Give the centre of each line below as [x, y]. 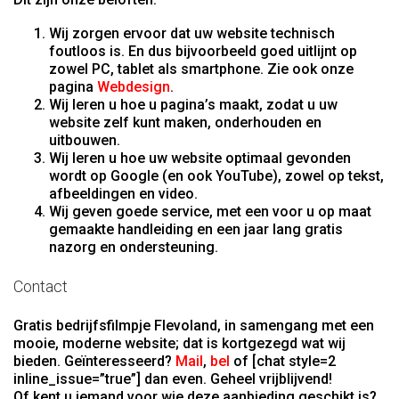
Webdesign [134, 86]
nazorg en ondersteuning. [134, 247]
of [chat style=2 [283, 361]
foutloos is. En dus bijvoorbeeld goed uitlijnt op [203, 51]
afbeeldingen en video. [123, 193]
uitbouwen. [85, 140]
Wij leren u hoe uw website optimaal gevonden [200, 158]
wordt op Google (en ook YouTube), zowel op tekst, [216, 175]
